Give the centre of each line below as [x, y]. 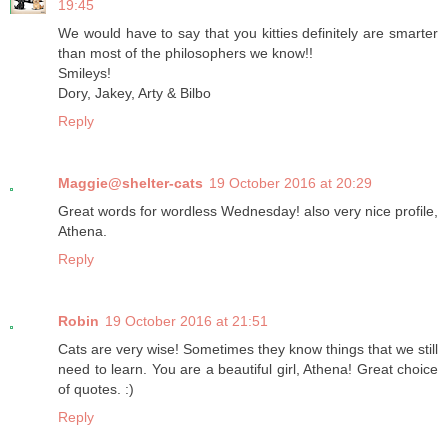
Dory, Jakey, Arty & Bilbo [134, 93]
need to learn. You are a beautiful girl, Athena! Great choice [248, 369]
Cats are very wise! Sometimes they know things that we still [248, 349]
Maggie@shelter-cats [130, 183]
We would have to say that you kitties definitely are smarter [248, 33]
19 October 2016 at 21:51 [186, 321]
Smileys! [84, 73]
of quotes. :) [96, 389]
